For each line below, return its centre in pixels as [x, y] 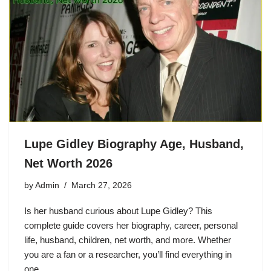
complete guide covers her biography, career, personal [131, 226]
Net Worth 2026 [68, 164]
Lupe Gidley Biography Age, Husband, [134, 144]
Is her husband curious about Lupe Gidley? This [118, 211]
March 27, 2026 [102, 186]
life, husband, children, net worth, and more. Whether [128, 240]
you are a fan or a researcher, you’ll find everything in [128, 255]
